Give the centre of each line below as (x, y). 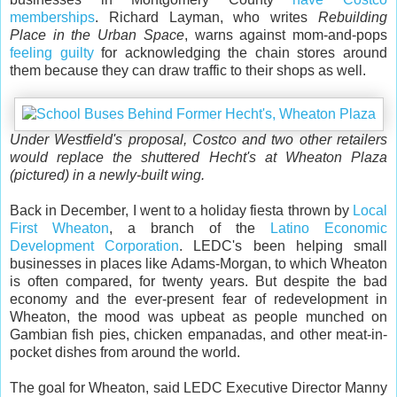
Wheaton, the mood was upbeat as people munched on (198, 316)
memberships (52, 17)
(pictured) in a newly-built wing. (107, 175)
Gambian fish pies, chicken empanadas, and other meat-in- (198, 334)
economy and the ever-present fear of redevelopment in (198, 299)
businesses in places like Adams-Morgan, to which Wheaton (198, 263)
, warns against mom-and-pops (286, 35)
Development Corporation (95, 245)
